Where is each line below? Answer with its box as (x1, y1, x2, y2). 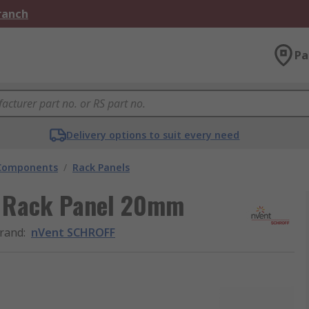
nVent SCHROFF (31, 225, 115, 240)
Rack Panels (72, 161, 130, 174)
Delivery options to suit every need (66, 128, 240, 141)
